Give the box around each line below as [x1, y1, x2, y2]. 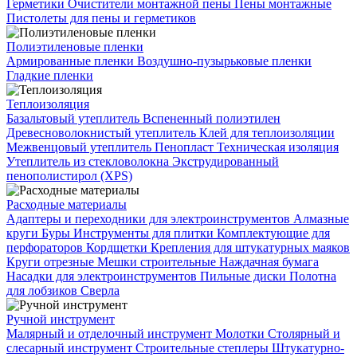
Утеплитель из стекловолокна [6, 155, 172, 169]
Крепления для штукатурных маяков [151, 241, 350, 255]
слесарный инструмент [6, 341, 135, 355]
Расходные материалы [6, 198, 127, 212]
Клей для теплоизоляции [199, 126, 335, 140]
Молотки [215, 327, 268, 341]
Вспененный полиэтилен [143, 112, 280, 126]
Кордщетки [86, 241, 151, 255]
